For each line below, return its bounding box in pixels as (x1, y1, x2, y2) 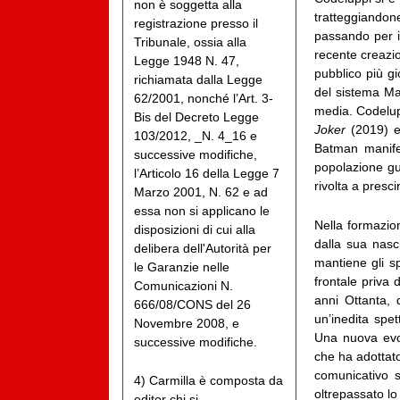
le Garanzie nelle (134, 259, 229, 274)
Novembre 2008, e (134, 315, 239, 330)
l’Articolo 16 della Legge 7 (134, 165, 279, 180)
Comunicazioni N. (134, 278, 233, 293)
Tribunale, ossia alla (134, 34, 246, 49)
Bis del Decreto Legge (134, 109, 259, 124)
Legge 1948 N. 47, (134, 53, 239, 68)
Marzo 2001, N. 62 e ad (134, 184, 268, 199)
